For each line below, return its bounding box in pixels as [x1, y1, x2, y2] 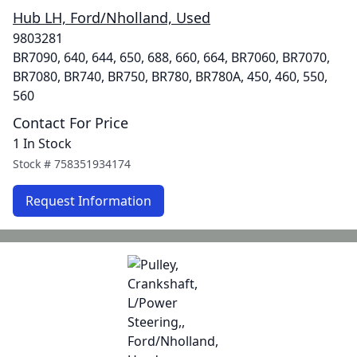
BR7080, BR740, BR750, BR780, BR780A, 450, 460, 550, [13, 68, 328, 85]
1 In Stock [13, 135, 72, 152]
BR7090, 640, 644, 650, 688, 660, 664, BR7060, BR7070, [13, 49, 330, 66]
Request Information [25, 192, 151, 210]
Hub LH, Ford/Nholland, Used [13, 8, 210, 27]
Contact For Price [13, 113, 128, 132]
